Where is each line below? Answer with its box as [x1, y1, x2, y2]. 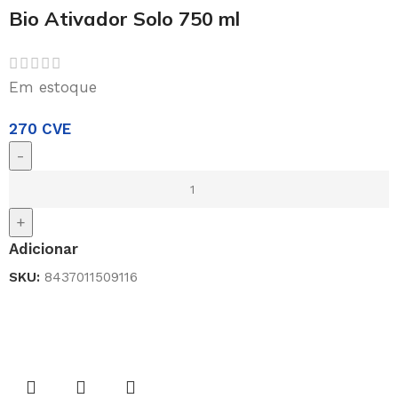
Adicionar [9, 239, 78, 258]
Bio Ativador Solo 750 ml [9, 6, 240, 32]
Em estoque [9, 77, 97, 96]
